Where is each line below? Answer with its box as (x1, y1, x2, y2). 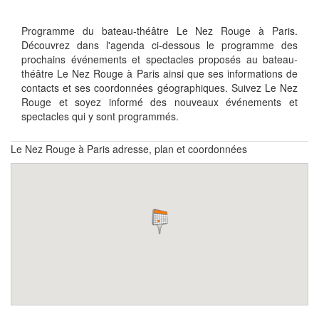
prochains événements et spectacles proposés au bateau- (21, 51, 298, 66)
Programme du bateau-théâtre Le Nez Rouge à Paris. (21, 23, 298, 38)
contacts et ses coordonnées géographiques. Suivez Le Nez (21, 80, 298, 95)
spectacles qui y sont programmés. (21, 108, 179, 123)
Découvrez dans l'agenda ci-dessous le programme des (21, 37, 298, 52)
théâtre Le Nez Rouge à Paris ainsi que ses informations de (21, 66, 298, 80)
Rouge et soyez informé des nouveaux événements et (21, 94, 298, 109)
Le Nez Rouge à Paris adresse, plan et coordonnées (11, 141, 247, 156)
